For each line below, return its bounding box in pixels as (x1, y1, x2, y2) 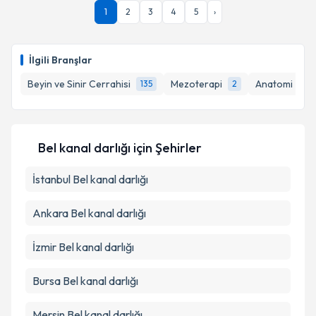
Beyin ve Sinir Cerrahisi (28, 78, 130, 90)
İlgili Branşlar (29, 54, 92, 66)
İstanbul (32, 172, 71, 186)
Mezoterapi (171, 78, 222, 90)
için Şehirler (130, 140, 202, 156)
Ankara (32, 206, 68, 220)
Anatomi (255, 78, 293, 90)
